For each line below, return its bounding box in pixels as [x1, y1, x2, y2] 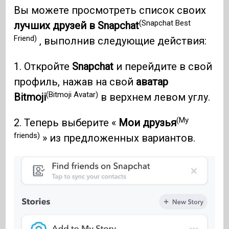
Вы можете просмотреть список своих [14, 4, 207, 17]
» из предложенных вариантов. [40, 132, 196, 145]
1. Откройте [14, 60, 73, 73]
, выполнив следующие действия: [37, 35, 210, 48]
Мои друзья [119, 117, 177, 129]
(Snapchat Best [139, 18, 191, 28]
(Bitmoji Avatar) [46, 89, 99, 99]
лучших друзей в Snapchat [14, 19, 140, 32]
